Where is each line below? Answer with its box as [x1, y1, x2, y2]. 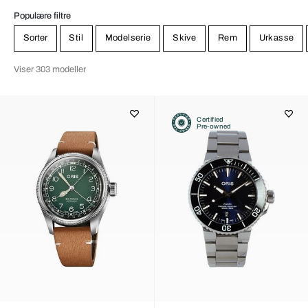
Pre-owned [197, 122, 232, 130]
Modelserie [104, 33, 151, 43]
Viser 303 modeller [14, 65, 86, 74]
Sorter [23, 33, 47, 43]
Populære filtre [14, 10, 71, 21]
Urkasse [258, 33, 294, 43]
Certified [197, 115, 224, 123]
